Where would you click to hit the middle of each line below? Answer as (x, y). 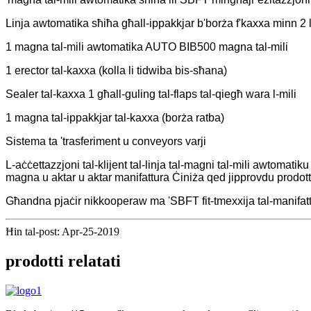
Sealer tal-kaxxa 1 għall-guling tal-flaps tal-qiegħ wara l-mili (151, 94)
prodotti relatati (63, 261)
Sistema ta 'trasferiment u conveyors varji (106, 141)
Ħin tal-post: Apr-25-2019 (62, 231)
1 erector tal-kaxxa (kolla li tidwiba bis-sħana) (116, 70)
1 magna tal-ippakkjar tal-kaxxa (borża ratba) (115, 117)
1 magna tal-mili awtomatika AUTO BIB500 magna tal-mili (147, 47)
